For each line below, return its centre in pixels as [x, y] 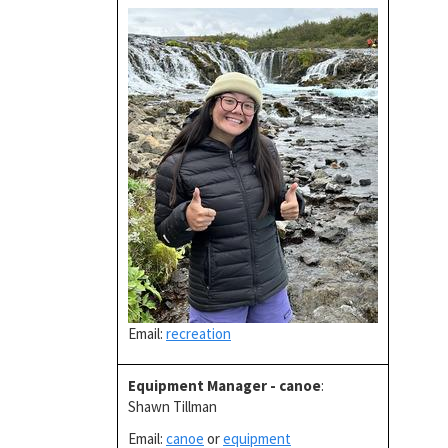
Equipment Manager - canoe [224, 385]
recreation [198, 333]
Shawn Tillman [172, 406]
